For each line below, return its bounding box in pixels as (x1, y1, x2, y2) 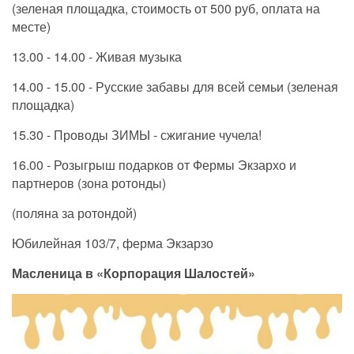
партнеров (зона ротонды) (12, 173, 166, 192)
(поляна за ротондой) (12, 203, 137, 222)
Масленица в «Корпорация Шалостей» (12, 263, 255, 282)
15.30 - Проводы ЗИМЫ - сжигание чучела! (12, 125, 262, 144)
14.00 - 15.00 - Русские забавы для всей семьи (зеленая (12, 77, 338, 96)
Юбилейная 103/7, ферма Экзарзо (12, 233, 213, 252)
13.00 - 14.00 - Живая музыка (12, 47, 182, 66)
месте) (12, 17, 51, 36)
